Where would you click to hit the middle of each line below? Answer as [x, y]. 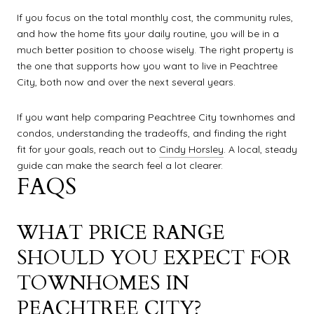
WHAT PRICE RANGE [121, 232]
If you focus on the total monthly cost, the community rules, [155, 18]
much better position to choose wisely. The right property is [155, 50]
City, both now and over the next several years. [126, 82]
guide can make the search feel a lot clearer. [120, 165]
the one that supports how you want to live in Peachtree [147, 66]
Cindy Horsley [191, 149]
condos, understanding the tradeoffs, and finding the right [152, 133]
